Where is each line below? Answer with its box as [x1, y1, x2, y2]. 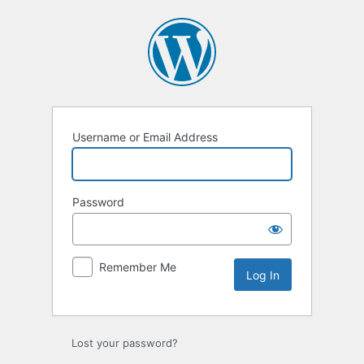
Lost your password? [71, 336, 178, 350]
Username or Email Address [72, 130, 218, 145]
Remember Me [99, 260, 176, 275]
